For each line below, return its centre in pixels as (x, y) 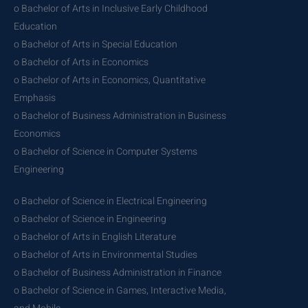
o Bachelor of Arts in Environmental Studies (106, 254)
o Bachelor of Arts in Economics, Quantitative (110, 80)
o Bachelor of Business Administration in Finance (118, 272)
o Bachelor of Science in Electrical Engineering (110, 201)
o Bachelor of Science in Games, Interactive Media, (120, 290)
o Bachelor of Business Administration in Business (120, 115)
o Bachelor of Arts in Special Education (96, 44)
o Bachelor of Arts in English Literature (95, 236)
